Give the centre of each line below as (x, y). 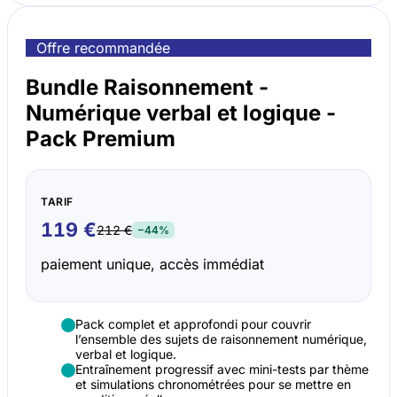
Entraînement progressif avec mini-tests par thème (222, 369)
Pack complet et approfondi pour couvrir (193, 323)
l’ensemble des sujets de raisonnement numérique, (221, 339)
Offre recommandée (103, 47)
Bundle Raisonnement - (147, 87)
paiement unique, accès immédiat (152, 264)
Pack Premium (101, 138)
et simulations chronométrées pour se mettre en (213, 384)
